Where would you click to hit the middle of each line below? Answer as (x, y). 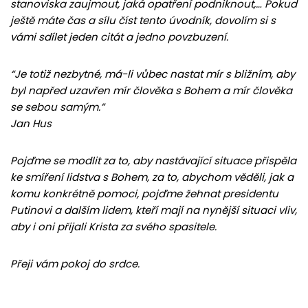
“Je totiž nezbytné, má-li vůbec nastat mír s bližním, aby (153, 74)
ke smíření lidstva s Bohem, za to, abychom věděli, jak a (152, 177)
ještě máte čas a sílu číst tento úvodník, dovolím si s (143, 21)
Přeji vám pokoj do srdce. (75, 264)
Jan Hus (31, 124)
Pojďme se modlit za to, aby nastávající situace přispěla (153, 161)
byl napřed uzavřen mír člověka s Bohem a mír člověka (151, 91)
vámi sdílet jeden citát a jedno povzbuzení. (119, 37)
